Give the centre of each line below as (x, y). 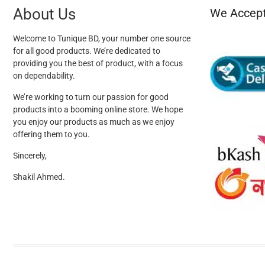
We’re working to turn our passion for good (91, 97)
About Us (44, 14)
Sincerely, (30, 155)
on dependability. (44, 75)
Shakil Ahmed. (39, 177)
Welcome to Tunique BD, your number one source (102, 38)
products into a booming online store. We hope (98, 109)
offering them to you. (51, 134)
